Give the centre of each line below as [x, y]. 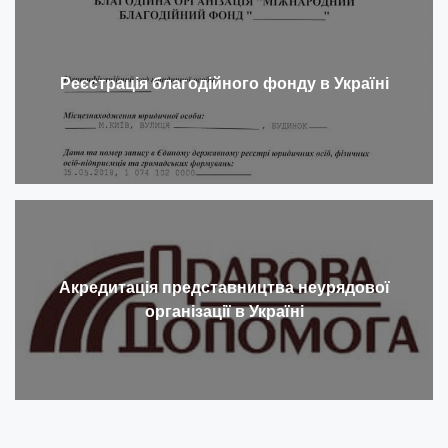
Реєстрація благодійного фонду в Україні [224, 83]
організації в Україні [224, 311]
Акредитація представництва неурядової [224, 287]
